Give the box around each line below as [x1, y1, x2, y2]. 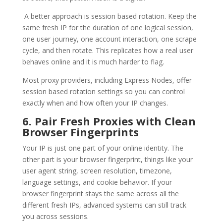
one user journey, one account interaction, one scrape [22, 34, 197, 44]
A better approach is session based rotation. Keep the [22, 11, 197, 21]
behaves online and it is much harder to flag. [22, 56, 164, 66]
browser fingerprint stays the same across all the [22, 188, 179, 198]
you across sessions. [22, 211, 89, 221]
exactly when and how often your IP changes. [22, 98, 168, 108]
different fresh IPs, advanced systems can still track [22, 200, 186, 210]
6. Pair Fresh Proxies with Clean [22, 113, 196, 128]
